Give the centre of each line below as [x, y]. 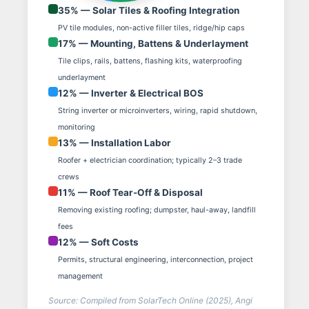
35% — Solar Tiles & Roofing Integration [149, 11]
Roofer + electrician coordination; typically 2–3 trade [150, 161]
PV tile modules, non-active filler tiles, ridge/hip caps [151, 28]
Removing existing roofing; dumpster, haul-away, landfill [157, 210]
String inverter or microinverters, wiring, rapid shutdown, [158, 111]
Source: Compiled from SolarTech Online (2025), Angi [150, 301]
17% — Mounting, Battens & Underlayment [153, 44]
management [80, 277]
